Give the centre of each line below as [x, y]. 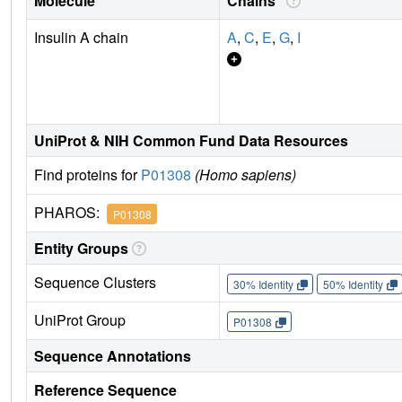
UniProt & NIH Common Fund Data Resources [191, 141]
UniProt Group [80, 320]
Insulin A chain [81, 38]
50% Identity [353, 284]
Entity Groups [81, 249]
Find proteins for [87, 175]
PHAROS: [70, 213]
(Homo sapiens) [245, 175]
